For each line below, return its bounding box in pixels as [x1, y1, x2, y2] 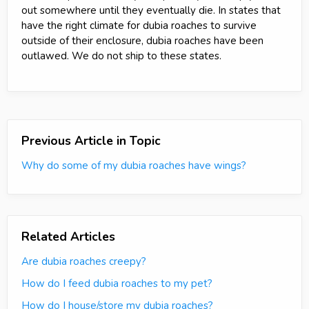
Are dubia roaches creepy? [21, 255, 146, 269]
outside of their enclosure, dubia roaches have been [21, 34, 263, 48]
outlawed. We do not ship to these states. [21, 49, 221, 63]
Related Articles [21, 228, 115, 246]
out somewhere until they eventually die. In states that [21, 3, 281, 18]
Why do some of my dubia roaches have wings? [21, 159, 246, 173]
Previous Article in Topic [21, 132, 161, 150]
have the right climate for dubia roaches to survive [21, 19, 257, 33]
